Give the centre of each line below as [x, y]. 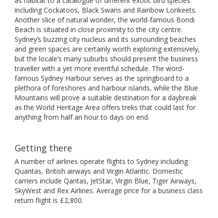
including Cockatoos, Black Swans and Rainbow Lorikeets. [106, 10]
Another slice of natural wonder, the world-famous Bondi [105, 20]
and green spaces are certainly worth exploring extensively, [107, 49]
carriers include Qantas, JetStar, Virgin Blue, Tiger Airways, [106, 181]
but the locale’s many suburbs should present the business [106, 59]
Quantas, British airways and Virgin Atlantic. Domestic [99, 171]
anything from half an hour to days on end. [82, 117]
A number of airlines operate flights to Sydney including [101, 161]
